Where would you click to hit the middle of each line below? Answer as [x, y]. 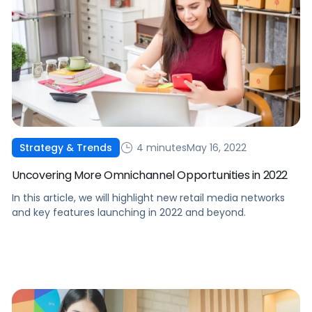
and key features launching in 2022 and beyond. [128, 213]
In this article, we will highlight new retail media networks [148, 198]
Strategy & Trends [65, 148]
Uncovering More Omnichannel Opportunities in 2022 [150, 175]
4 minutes [160, 147]
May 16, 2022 [216, 147]
